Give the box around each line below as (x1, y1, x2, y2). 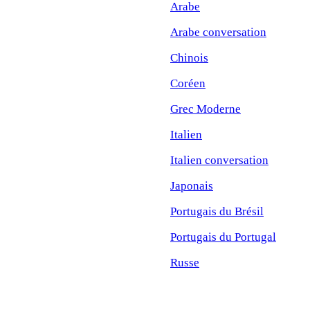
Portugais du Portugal (170, 230, 276, 244)
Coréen (170, 76, 206, 90)
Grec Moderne (170, 102, 241, 116)
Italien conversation (170, 153, 268, 167)
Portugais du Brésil (170, 204, 264, 218)
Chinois (170, 51, 208, 64)
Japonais (170, 179, 213, 192)
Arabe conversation (170, 25, 266, 39)
